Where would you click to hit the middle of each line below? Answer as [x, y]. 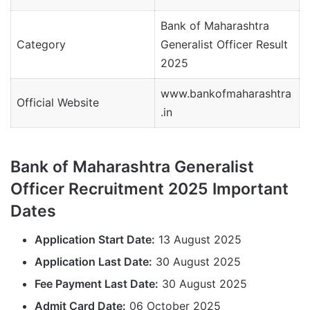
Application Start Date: [95, 239]
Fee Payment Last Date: [97, 283]
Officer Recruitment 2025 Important [149, 189]
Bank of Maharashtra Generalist [132, 167]
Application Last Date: [93, 261]
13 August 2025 [198, 239]
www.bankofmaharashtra [226, 94]
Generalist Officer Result [224, 45]
